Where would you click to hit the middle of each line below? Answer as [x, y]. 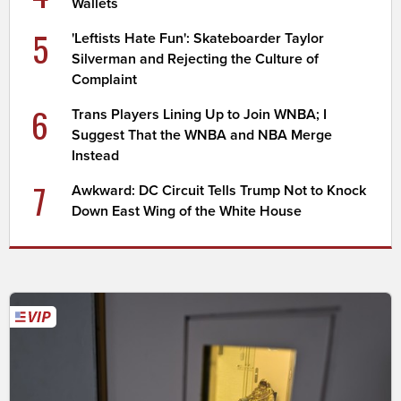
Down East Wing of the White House [187, 212]
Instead [96, 156]
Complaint [105, 80]
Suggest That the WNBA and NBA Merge [202, 136]
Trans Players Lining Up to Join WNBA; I [200, 115]
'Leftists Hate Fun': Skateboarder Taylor [198, 39]
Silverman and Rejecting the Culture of [196, 60]
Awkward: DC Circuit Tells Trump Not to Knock [219, 191]
